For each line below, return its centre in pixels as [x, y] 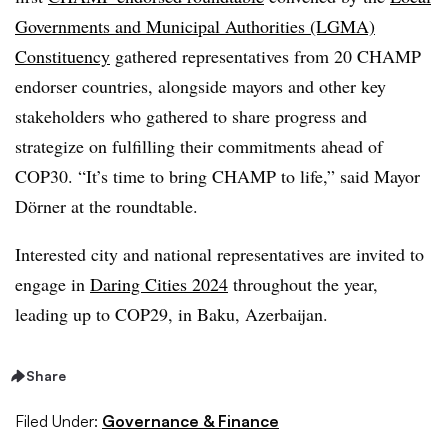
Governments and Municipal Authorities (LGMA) [195, 26]
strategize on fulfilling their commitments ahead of [199, 146]
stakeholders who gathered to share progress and [191, 116]
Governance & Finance [190, 420]
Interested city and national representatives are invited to [219, 254]
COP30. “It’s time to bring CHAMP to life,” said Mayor [217, 176]
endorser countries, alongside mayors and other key [200, 86]
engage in [52, 284]
